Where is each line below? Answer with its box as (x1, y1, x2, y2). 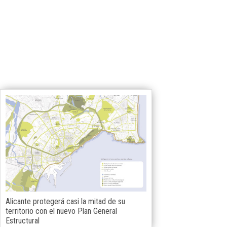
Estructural (6, 216, 40, 225)
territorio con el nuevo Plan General (6, 206, 117, 216)
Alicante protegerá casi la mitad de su (6, 197, 125, 206)
